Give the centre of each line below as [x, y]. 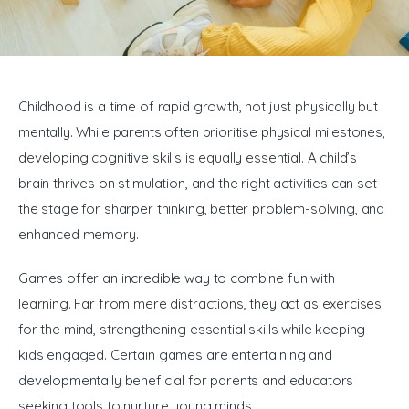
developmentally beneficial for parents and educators [188, 380]
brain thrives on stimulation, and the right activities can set [199, 184]
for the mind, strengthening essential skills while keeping [194, 329]
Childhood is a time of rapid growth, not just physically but [200, 107]
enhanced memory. [79, 235]
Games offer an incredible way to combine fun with [178, 278]
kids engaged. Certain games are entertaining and [177, 354]
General [111, 40]
